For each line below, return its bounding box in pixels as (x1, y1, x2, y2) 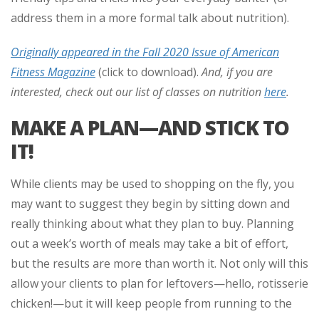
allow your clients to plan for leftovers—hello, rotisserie (11, 275, 308, 291)
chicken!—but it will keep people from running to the (11, 295, 292, 311)
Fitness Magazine (11, 63, 95, 80)
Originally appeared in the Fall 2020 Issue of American (11, 43, 279, 60)
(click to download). (95, 63, 202, 80)
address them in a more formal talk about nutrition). (11, 9, 289, 26)
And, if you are (202, 63, 273, 80)
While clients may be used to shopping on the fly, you (11, 175, 294, 192)
